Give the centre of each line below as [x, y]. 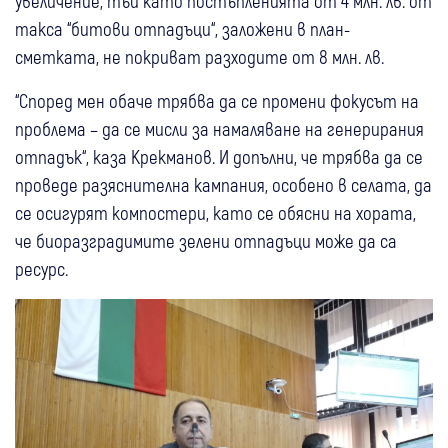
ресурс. [41, 268]
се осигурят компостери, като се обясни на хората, [215, 212]
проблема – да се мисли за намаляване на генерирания [219, 128]
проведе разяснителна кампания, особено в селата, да [223, 184]
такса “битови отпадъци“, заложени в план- [182, 28]
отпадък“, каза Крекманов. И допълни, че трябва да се [219, 156]
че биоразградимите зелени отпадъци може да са [206, 240]
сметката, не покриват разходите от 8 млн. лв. [199, 56]
